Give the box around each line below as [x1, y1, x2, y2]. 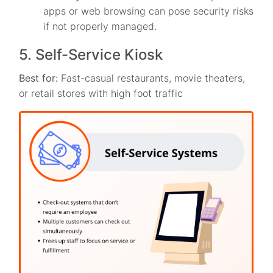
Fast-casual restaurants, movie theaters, [58, 71, 246, 84]
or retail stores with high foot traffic [19, 87, 183, 99]
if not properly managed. [43, 19, 157, 32]
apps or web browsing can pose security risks [43, 4, 254, 17]
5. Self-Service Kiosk [19, 45, 163, 63]
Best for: [19, 71, 58, 84]
